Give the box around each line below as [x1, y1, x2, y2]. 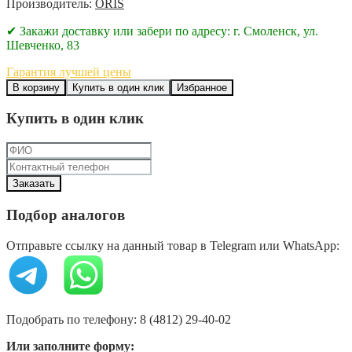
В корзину [13, 81, 60, 93]
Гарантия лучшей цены [6, 64, 131, 79]
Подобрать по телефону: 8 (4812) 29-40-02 [6, 312, 231, 326]
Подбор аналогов [6, 206, 125, 223]
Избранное [177, 81, 227, 93]
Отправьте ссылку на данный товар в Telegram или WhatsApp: [6, 238, 339, 252]
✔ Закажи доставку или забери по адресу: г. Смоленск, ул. [6, 24, 318, 38]
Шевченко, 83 [6, 38, 79, 52]
